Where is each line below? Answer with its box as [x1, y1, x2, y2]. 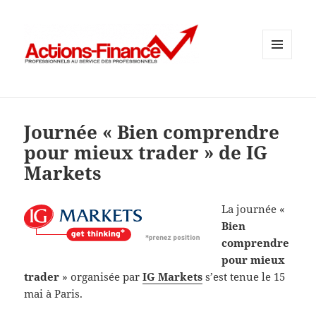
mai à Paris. [24, 286, 83, 301]
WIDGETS [262, 82, 303, 95]
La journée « [221, 202, 286, 217]
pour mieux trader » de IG [24, 140, 268, 166]
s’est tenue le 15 [205, 269, 286, 284]
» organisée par [59, 269, 143, 284]
